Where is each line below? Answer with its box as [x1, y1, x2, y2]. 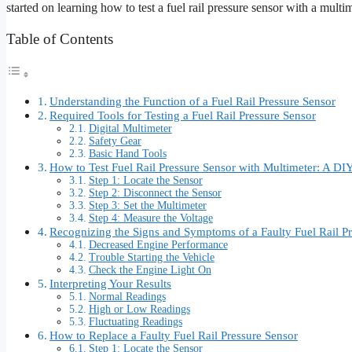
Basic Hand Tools [88, 147, 167, 159]
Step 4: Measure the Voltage [88, 211, 213, 224]
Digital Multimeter [88, 122, 172, 134]
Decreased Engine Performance [88, 238, 228, 251]
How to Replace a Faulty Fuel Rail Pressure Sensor [49, 328, 299, 342]
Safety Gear [88, 134, 141, 147]
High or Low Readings [88, 302, 190, 315]
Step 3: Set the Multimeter [88, 199, 207, 211]
